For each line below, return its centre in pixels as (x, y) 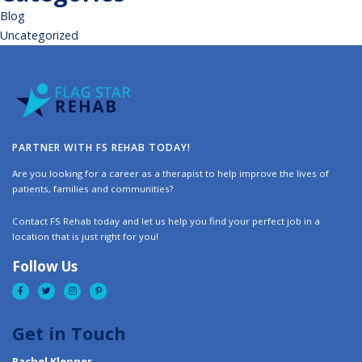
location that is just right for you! (85, 237)
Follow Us (45, 267)
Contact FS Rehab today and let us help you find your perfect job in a (166, 221)
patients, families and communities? (93, 188)
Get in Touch (69, 334)
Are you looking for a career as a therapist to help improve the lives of (170, 173)
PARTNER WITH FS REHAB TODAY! (101, 148)
